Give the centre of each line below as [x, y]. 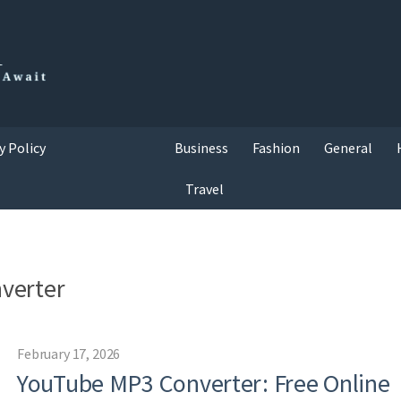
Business [202, 147]
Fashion [277, 147]
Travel [205, 188]
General [349, 147]
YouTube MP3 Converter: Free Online [204, 383]
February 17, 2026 [69, 353]
